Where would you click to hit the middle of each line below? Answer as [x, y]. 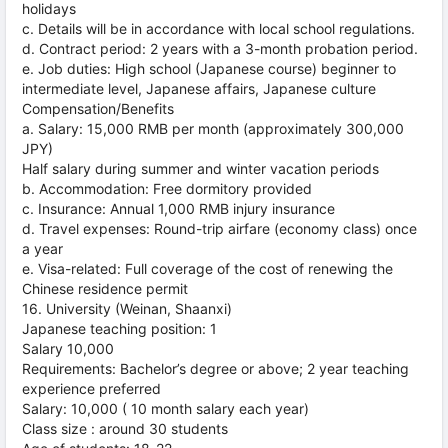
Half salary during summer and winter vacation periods [200, 168]
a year [42, 248]
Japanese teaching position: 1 [119, 328]
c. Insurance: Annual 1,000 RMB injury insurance [178, 208]
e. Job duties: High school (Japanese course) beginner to [209, 68]
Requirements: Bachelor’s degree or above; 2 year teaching [215, 368]
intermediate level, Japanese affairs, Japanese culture [199, 88]
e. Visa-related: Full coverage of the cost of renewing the [207, 268]
